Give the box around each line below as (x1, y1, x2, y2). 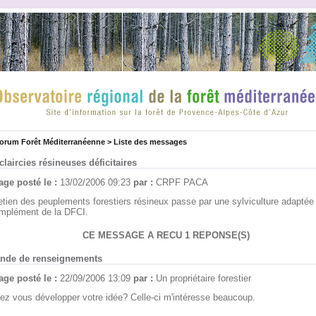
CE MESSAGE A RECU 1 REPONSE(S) (83, 230, 250, 241)
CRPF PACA (155, 177, 208, 188)
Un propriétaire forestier (155, 273, 251, 284)
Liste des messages (113, 138, 187, 146)
